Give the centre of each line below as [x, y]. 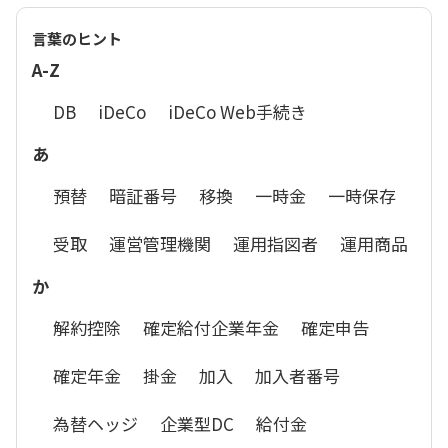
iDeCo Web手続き [237, 111]
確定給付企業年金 [211, 327]
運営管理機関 [160, 243]
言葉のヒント [77, 38]
